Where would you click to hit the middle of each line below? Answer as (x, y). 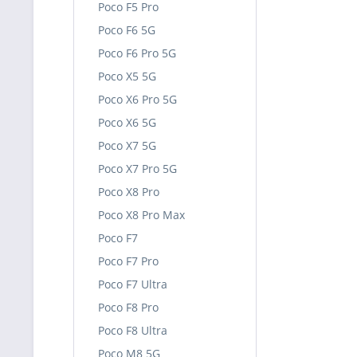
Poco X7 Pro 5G (137, 169)
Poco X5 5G (127, 76)
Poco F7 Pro (128, 261)
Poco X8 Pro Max (141, 215)
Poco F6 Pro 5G (137, 53)
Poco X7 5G (127, 145)
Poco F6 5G (127, 30)
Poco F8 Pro (128, 307)
